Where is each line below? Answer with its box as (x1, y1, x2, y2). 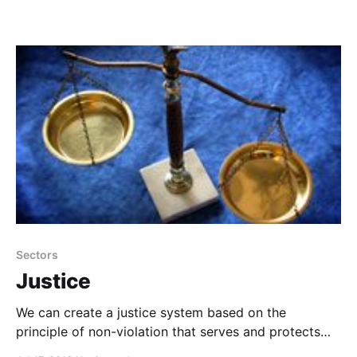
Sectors (16, 247, 58, 261)
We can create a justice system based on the (16, 304, 286, 320)
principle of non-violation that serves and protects (16, 323, 320, 339)
